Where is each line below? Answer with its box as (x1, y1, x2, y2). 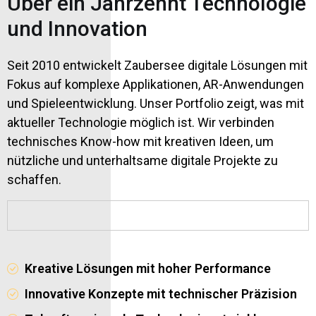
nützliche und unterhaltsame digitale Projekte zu (7, 152, 278, 168)
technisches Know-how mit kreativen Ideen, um (7, 133, 274, 149)
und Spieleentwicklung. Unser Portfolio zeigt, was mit (7, 95, 304, 111)
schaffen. (7, 171, 61, 187)
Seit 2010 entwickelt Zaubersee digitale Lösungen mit (7, 57, 308, 73)
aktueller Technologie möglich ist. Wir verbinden (7, 114, 274, 130)
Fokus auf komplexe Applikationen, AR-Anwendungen (7, 76, 304, 92)
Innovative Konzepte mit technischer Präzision (22, 286, 297, 301)
